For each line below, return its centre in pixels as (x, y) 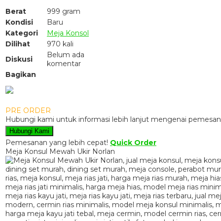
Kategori (22, 33)
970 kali (60, 44)
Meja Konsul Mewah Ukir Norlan (60, 151)
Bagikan (21, 74)
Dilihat (18, 44)
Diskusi (19, 59)
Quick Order (133, 142)
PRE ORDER (28, 110)
